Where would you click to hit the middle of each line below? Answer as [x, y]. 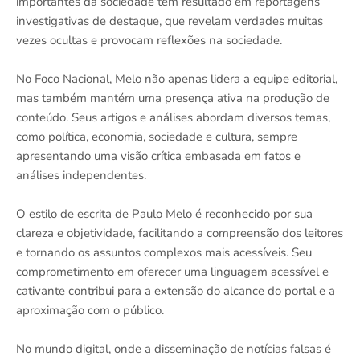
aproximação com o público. [90, 310]
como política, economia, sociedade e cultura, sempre [157, 136]
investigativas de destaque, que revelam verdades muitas [170, 20]
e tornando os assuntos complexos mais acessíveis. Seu [164, 252]
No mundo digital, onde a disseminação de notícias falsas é [174, 348]
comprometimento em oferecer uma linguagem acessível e [172, 271]
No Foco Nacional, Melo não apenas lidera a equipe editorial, [177, 78]
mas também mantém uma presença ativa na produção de [173, 98]
